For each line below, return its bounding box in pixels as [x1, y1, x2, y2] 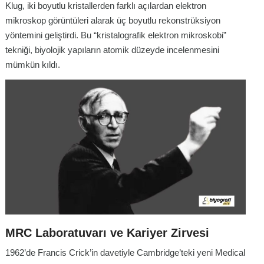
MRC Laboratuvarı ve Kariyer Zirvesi [5, 226, 209, 240]
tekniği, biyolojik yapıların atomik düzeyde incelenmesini [5, 45, 219, 55]
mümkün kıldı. [5, 60, 60, 70]
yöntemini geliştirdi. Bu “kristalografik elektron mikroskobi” [5, 30, 226, 41]
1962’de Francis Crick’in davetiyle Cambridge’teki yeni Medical [5, 247, 245, 258]
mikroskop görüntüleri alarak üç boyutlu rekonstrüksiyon [5, 15, 220, 26]
